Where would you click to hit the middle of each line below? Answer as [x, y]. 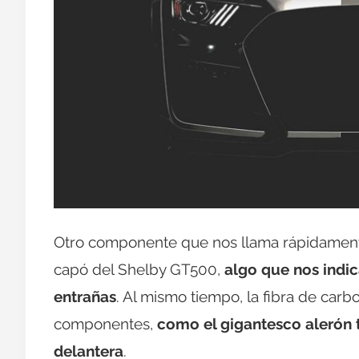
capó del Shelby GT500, [139, 269]
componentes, [105, 323]
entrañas [85, 296]
